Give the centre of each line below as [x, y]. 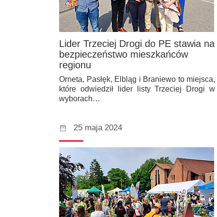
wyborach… [80, 99]
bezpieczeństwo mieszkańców [124, 54]
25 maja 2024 [98, 128]
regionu [75, 65]
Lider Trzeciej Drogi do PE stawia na [137, 44]
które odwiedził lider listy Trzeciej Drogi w [137, 89]
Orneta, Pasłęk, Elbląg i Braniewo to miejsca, [137, 79]
